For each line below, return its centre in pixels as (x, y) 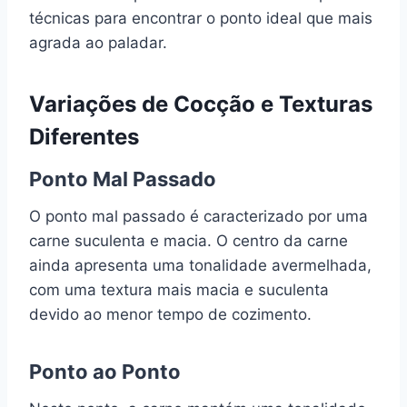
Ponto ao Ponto (105, 371)
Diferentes (84, 136)
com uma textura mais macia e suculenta (179, 289)
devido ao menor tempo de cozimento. (170, 314)
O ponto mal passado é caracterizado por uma (199, 216)
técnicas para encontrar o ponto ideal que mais (201, 18)
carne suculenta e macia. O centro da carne (189, 240)
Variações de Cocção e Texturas (201, 104)
